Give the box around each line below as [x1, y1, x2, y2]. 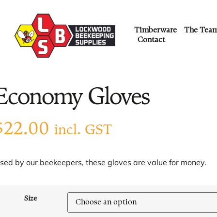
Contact [138, 36, 166, 44]
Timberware [134, 27, 177, 34]
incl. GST [54, 124, 112, 138]
